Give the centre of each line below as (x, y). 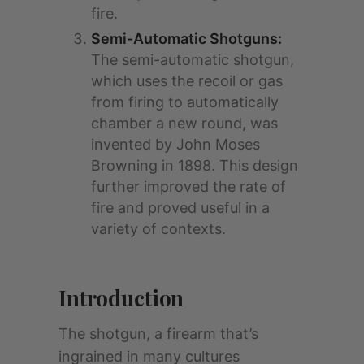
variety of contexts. (158, 228)
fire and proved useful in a (180, 207)
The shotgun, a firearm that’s (158, 333)
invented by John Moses (175, 144)
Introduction (121, 297)
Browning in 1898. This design (195, 165)
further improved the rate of (188, 186)
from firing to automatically (185, 102)
